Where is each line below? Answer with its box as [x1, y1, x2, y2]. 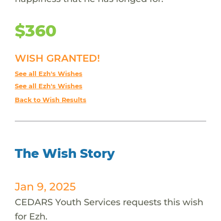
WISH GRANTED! [14, 52, 100, 64]
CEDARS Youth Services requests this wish [14, 196, 203, 208]
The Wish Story [14, 146, 115, 161]
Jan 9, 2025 [14, 180, 76, 193]
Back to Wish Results [14, 96, 86, 104]
